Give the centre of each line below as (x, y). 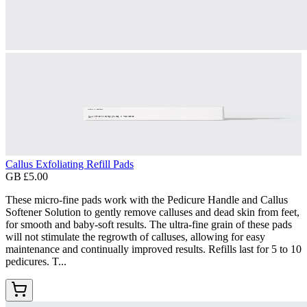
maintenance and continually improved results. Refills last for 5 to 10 (153, 249)
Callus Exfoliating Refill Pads (70, 164)
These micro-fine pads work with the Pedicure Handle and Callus (147, 200)
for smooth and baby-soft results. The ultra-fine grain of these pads (149, 225)
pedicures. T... (36, 262)
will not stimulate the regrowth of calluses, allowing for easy (135, 237)
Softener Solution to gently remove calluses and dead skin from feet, (152, 212)
